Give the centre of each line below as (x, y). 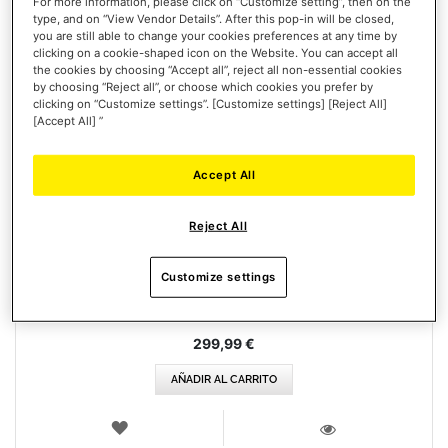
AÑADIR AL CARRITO (224, 380)
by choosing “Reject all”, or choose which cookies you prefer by (203, 86)
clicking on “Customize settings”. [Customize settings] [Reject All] (210, 103)
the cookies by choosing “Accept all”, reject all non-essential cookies (218, 69)
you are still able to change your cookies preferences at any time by (215, 35)
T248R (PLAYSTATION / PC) (224, 211)
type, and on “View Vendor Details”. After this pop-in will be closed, (214, 18)
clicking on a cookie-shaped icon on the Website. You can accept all (216, 52)
